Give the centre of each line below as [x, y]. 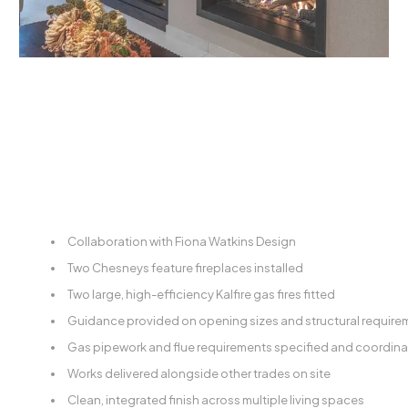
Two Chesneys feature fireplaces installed [185, 268]
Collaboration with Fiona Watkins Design [182, 241]
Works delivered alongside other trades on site [199, 373]
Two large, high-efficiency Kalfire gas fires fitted [201, 294]
